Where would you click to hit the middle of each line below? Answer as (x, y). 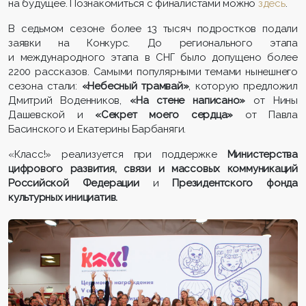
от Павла (265, 115)
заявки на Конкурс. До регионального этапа (153, 43)
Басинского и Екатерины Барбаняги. (97, 129)
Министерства (262, 155)
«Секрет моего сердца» (164, 115)
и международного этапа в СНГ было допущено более (153, 58)
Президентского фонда (235, 183)
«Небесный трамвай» (135, 86)
